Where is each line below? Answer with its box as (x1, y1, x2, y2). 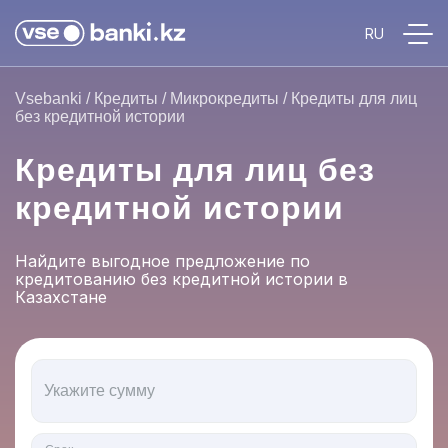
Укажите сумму (44, 382, 155, 399)
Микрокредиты (170, 90, 279, 107)
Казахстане (15, 287, 107, 307)
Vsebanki (15, 90, 82, 107)
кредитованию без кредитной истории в (15, 269, 348, 289)
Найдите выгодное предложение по (15, 251, 310, 271)
